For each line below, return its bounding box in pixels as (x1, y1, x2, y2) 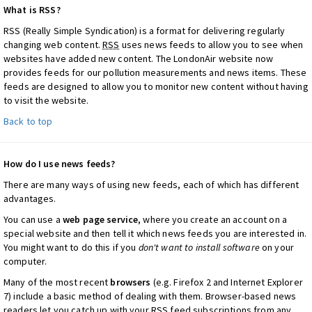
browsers (110, 276, 151, 288)
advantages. (3, 192, 56, 205)
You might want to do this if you (3, 241, 139, 253)
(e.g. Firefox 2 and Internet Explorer (150, 276, 303, 288)
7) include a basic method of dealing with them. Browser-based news (3, 290, 297, 302)
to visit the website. (3, 94, 88, 107)
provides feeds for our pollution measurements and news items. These (3, 66, 307, 79)
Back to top (3, 115, 53, 127)
